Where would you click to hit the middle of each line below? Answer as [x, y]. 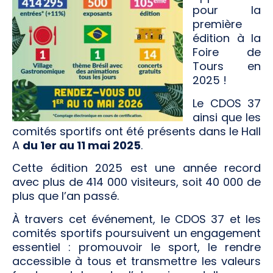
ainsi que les [227, 117]
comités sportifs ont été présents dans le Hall [136, 131]
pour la [227, 10]
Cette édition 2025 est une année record [136, 168]
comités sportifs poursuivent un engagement [136, 233]
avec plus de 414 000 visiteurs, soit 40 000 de [136, 182]
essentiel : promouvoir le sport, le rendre [136, 247]
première [217, 24]
